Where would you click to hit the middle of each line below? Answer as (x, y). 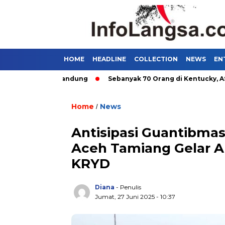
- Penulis (129, 187)
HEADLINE (109, 59)
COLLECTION (156, 59)
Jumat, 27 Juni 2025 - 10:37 (135, 197)
